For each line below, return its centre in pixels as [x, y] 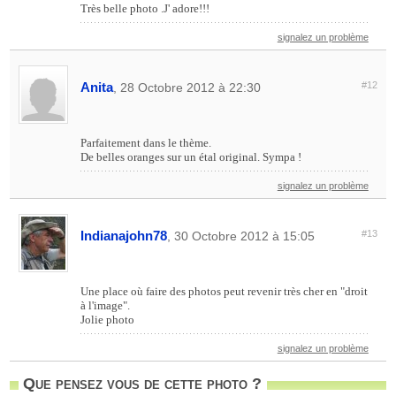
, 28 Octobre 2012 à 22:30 [187, 87]
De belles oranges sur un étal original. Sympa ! [191, 156]
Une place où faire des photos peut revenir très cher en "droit [225, 291]
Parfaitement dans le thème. [146, 142]
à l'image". [106, 305]
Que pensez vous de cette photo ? [143, 383]
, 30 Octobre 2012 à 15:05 [241, 236]
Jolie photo [108, 319]
